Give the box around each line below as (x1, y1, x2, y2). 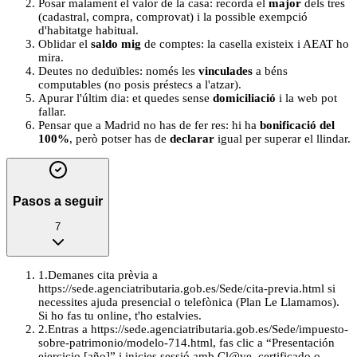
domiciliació (213, 92, 276, 104)
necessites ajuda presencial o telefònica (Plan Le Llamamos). (38, 296, 339, 309)
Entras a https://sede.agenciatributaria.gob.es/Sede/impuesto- (48, 323, 348, 336)
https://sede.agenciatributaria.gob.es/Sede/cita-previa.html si (38, 282, 335, 296)
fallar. (38, 105, 66, 118)
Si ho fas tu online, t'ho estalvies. (38, 309, 202, 323)
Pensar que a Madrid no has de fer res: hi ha (38, 119, 260, 131)
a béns (253, 65, 288, 77)
